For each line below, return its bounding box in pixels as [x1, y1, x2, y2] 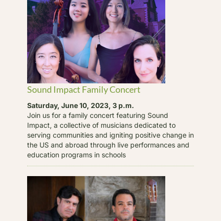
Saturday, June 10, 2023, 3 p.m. [27, 101, 134, 110]
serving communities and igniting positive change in [27, 130, 194, 139]
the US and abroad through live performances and [27, 140, 189, 149]
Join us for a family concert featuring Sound [27, 110, 168, 119]
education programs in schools [27, 150, 126, 159]
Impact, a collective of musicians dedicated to [27, 120, 176, 129]
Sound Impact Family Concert [27, 83, 141, 95]
